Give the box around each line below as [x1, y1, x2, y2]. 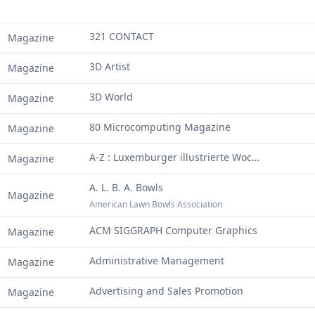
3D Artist [89, 60, 130, 73]
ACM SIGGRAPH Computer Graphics [89, 224, 257, 237]
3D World [89, 90, 133, 103]
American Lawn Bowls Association [89, 198, 222, 210]
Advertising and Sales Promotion [89, 284, 243, 297]
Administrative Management [89, 254, 224, 267]
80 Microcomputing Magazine [89, 120, 231, 134]
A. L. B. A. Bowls [89, 181, 163, 194]
